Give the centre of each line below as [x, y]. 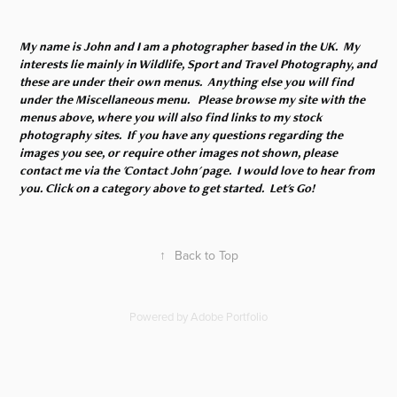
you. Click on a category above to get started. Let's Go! [167, 187]
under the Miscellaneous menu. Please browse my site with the [193, 99]
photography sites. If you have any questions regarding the [182, 134]
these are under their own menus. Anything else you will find [187, 81]
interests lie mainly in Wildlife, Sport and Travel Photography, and [198, 63]
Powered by [160, 316]
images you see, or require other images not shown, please [179, 152]
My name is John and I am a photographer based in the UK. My [190, 46]
